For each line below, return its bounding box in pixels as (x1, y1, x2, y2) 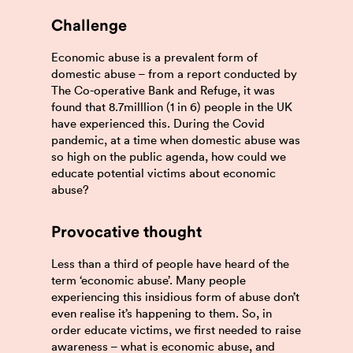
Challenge (51, 18, 127, 34)
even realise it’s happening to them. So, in (51, 306, 272, 321)
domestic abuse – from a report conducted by (51, 66, 297, 81)
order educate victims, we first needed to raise (51, 322, 301, 337)
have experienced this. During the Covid (51, 116, 265, 131)
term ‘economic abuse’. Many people (51, 273, 246, 288)
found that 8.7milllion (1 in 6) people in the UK (51, 99, 292, 114)
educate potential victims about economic (51, 165, 276, 180)
